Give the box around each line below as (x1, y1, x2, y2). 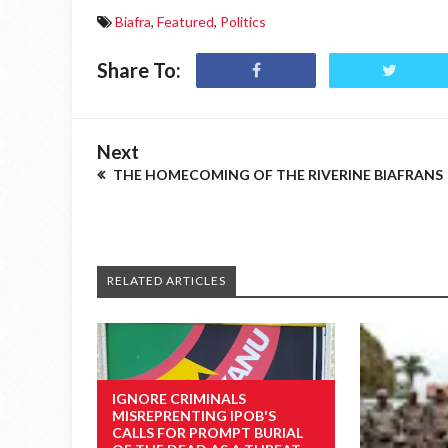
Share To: (97, 58, 181, 82)
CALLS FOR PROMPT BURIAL (112, 423, 303, 441)
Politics (220, 13, 266, 30)
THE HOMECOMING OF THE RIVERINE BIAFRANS (110, 166, 443, 183)
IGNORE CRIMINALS (112, 389, 246, 407)
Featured (157, 13, 214, 30)
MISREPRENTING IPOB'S (112, 406, 276, 424)
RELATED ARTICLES (107, 273, 226, 288)
